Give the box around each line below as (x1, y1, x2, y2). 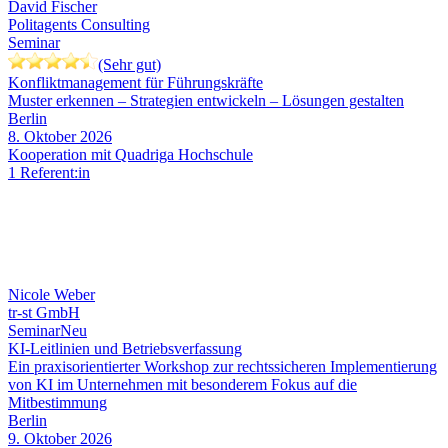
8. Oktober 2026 (8, 128, 112, 146)
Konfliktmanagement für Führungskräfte (8, 74, 263, 92)
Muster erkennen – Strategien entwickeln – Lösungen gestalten (8, 92, 404, 110)
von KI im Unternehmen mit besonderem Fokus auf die (8, 376, 357, 394)
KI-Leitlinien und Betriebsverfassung (8, 340, 242, 358)
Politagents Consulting (8, 16, 150, 34)
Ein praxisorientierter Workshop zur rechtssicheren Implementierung (8, 358, 437, 376)
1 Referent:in (8, 164, 90, 182)
